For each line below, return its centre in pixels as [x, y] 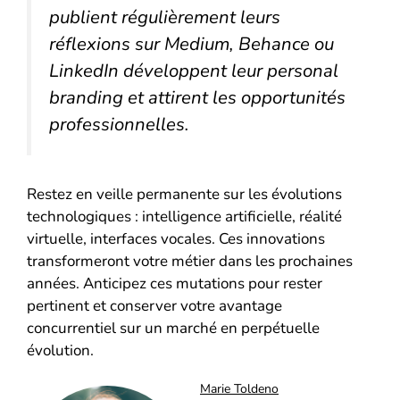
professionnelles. [119, 124]
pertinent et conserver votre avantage [154, 305]
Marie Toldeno [239, 388]
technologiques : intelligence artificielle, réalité [184, 216]
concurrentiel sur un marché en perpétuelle [173, 328]
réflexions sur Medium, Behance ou [192, 43]
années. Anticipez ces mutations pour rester [175, 283]
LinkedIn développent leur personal [194, 70]
